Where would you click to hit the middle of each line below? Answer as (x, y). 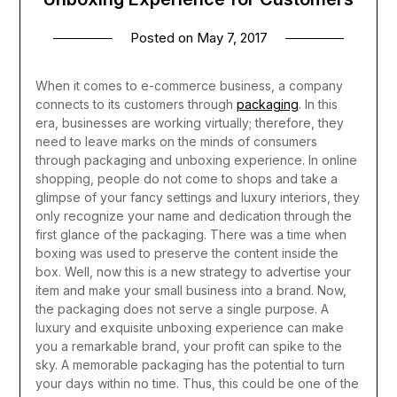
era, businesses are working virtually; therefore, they (189, 123)
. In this (318, 105)
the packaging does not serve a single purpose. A (182, 309)
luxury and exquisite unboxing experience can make (189, 328)
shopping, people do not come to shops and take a (186, 179)
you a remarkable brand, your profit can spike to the (188, 346)
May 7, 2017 (232, 38)
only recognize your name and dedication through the (193, 216)
